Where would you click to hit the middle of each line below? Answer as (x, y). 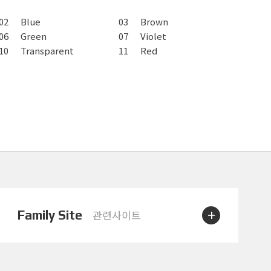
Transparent (47, 51)
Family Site (50, 215)
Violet (154, 36)
